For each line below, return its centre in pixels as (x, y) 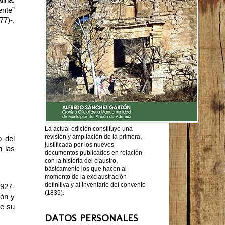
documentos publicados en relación (93, 152)
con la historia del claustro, (81, 160)
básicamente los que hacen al (86, 168)
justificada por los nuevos (79, 144)
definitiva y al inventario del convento (95, 185)
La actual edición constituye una (89, 128)
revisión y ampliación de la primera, (93, 136)
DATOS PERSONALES (91, 218)
